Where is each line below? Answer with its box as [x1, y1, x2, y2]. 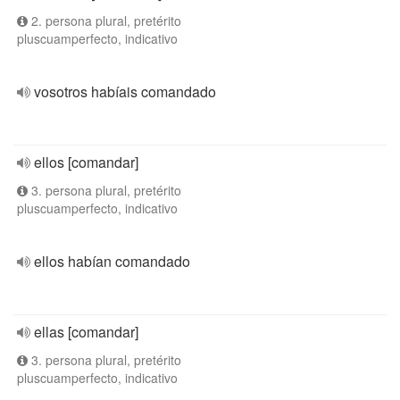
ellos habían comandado [34, 251, 190, 271]
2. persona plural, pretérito [28, 12, 181, 29]
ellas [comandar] [34, 321, 138, 342]
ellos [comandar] [34, 152, 138, 172]
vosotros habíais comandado [34, 81, 216, 102]
